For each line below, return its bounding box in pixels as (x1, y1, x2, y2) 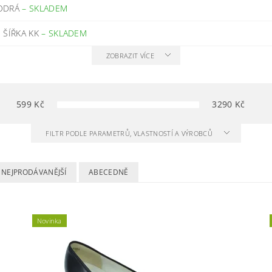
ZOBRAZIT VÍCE (106, 51, 154, 60)
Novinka (36, 216, 62, 225)
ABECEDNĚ (89, 167, 129, 177)
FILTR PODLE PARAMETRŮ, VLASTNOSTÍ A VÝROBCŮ (46, 129, 215, 138)
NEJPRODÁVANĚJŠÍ (1, 167, 67, 177)
